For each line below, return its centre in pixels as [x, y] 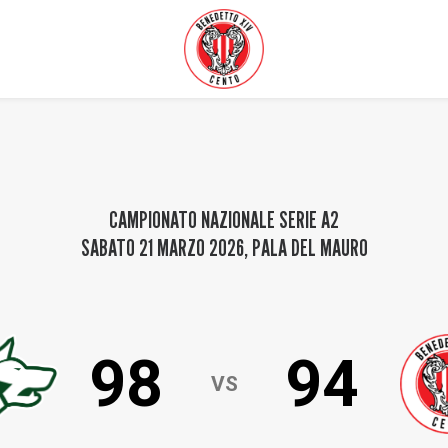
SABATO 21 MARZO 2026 [162, 247]
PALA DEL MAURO [309, 247]
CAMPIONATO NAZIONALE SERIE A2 [224, 219]
